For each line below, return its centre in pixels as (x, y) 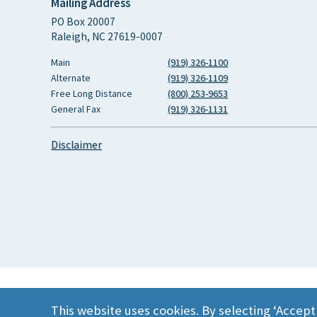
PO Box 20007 (83, 21)
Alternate (71, 77)
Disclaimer (76, 144)
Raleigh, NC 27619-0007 (107, 36)
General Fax (76, 109)
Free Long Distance (92, 93)
